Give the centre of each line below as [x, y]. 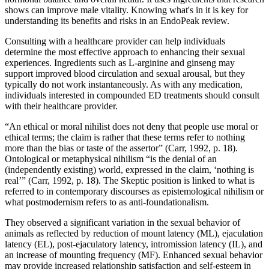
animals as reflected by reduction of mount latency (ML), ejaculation [134, 234]
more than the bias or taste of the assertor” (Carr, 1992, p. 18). [121, 148]
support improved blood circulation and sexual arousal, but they [125, 74]
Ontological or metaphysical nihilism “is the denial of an [111, 159]
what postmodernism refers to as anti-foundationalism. [107, 202]
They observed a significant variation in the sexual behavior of [122, 223]
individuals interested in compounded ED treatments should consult [132, 95]
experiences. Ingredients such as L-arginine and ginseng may [120, 63]
